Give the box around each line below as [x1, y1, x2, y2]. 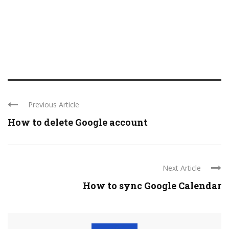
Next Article [163, 163, 201, 173]
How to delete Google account [8, 116, 148, 129]
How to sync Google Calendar [83, 179, 221, 192]
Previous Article [28, 100, 79, 110]
